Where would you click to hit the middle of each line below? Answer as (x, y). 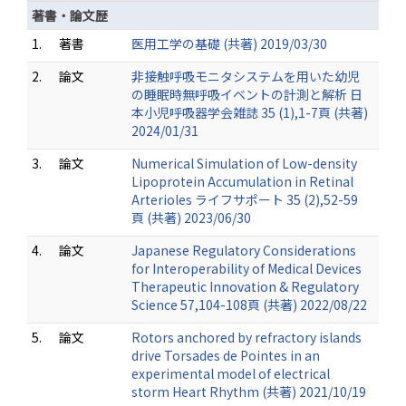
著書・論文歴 (70, 15)
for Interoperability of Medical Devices (246, 268)
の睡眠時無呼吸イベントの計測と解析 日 (247, 94)
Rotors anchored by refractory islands (246, 337)
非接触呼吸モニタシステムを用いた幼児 (246, 76)
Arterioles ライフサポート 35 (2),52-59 (245, 199)
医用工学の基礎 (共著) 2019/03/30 (229, 43)
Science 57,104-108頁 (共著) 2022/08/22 (249, 304)
